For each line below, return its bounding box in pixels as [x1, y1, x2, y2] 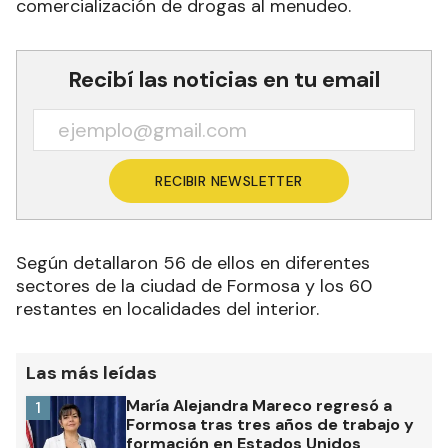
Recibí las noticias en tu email [68, 65, 380, 95]
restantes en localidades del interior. [16, 297, 324, 322]
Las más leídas [26, 361, 157, 386]
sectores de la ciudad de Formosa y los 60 [16, 274, 372, 299]
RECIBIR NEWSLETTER [155, 172, 303, 191]
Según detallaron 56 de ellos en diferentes [16, 251, 370, 276]
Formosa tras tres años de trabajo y [126, 414, 414, 436]
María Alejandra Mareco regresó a [126, 395, 392, 417]
